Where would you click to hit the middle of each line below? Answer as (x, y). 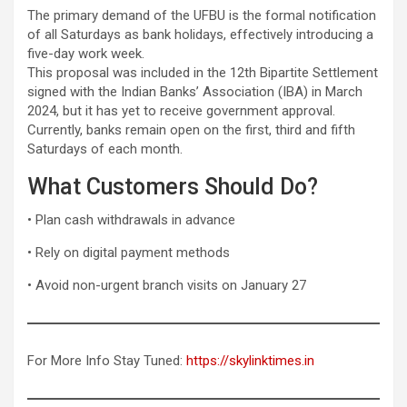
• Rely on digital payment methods (129, 252)
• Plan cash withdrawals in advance (131, 219)
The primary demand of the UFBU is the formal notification (202, 15)
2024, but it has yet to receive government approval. (181, 110)
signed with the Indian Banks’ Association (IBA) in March (195, 91)
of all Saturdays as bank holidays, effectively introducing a (200, 34)
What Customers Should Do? (173, 186)
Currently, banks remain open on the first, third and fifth (191, 129)
